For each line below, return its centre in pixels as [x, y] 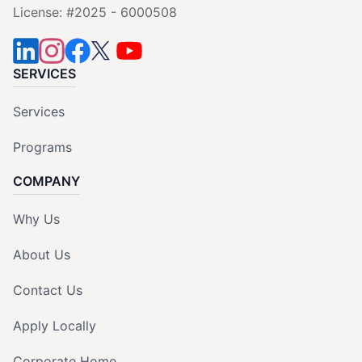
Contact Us [48, 290]
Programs [42, 147]
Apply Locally [55, 325]
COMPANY [46, 181]
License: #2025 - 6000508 [95, 12]
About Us [42, 254]
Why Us [36, 219]
